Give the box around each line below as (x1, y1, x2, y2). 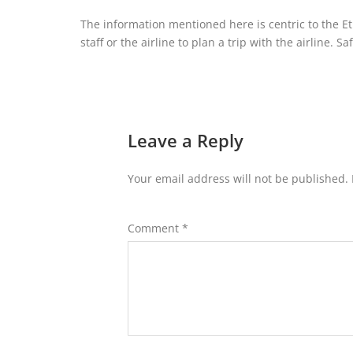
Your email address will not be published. (128, 170, 348, 186)
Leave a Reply (128, 128, 243, 152)
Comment (128, 220, 182, 236)
